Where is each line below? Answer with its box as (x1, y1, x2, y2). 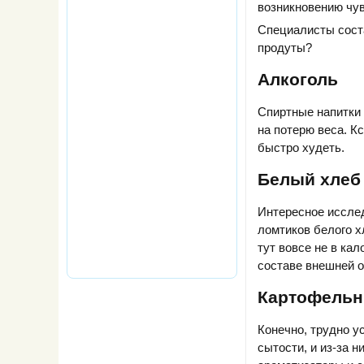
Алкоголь (258, 70, 338, 89)
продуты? (258, 41, 312, 55)
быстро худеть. (258, 140, 344, 154)
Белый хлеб (258, 170, 361, 189)
